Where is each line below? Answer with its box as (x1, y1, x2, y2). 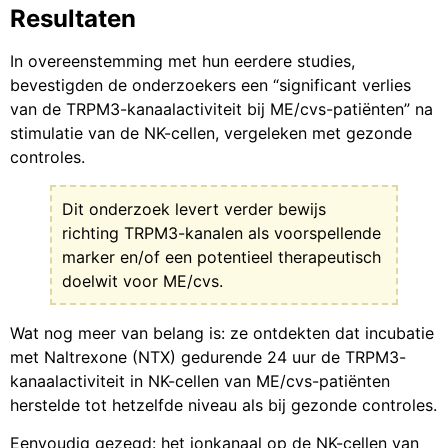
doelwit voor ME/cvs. (62, 271, 223, 292)
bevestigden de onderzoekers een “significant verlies (10, 75, 411, 96)
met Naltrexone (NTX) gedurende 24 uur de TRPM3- (10, 347, 406, 368)
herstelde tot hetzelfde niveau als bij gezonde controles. (10, 395, 437, 416)
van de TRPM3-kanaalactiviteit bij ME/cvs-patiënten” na (10, 99, 433, 120)
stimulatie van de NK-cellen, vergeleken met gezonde (10, 123, 412, 144)
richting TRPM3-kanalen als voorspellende (62, 223, 381, 244)
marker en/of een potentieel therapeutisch (62, 247, 381, 268)
